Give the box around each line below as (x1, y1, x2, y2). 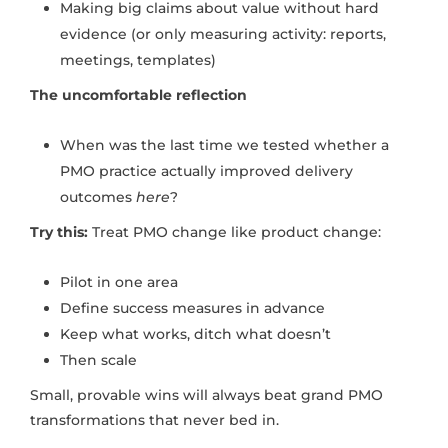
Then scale (60, 351, 137, 370)
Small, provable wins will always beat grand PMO (30, 386, 383, 405)
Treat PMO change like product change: (92, 223, 381, 242)
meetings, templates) (60, 51, 216, 70)
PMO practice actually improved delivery (60, 162, 353, 181)
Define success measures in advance (60, 299, 325, 318)
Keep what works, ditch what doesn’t (60, 325, 331, 344)
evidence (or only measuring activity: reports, (60, 25, 386, 44)
